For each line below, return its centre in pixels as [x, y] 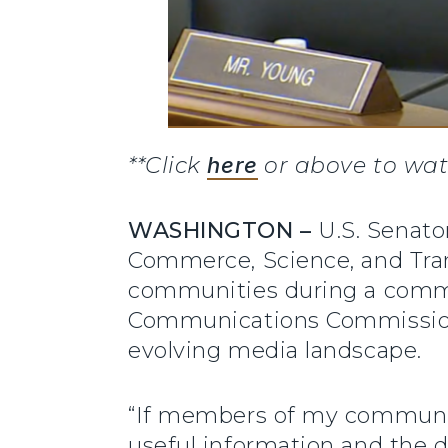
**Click [168, 165]
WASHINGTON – [223, 230]
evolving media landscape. [275, 350]
